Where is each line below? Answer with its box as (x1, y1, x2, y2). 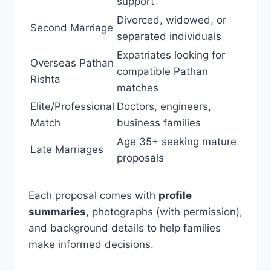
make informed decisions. (28, 238, 154, 251)
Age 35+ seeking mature (116, 135, 237, 148)
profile (158, 189, 192, 202)
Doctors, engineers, (116, 100, 211, 113)
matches (116, 82, 158, 94)
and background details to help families (28, 222, 221, 235)
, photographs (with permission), (85, 206, 243, 218)
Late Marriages (30, 143, 103, 156)
